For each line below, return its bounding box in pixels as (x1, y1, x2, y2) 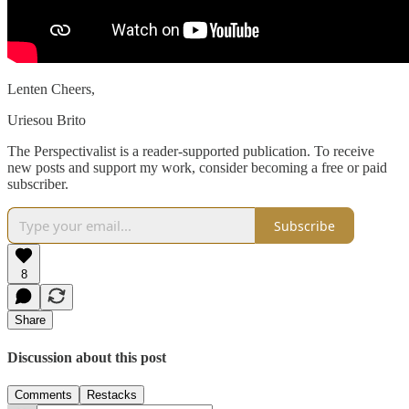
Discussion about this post (7, 349, 166, 365)
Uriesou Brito (7, 112, 86, 129)
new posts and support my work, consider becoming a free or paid (7, 160, 387, 176)
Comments (15, 388, 72, 403)
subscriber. (7, 176, 68, 193)
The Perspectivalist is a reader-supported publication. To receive (7, 143, 374, 160)
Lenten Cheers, (7, 81, 95, 98)
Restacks (87, 388, 137, 403)
